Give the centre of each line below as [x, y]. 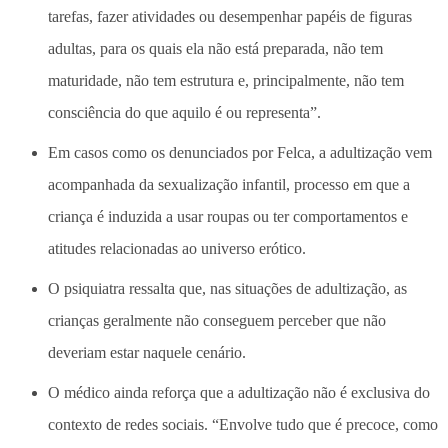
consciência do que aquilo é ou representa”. [184, 113]
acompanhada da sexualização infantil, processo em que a [229, 185]
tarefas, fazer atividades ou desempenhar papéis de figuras [230, 17]
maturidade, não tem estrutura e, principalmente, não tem [226, 81]
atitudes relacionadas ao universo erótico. [177, 249]
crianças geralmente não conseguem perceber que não [217, 321]
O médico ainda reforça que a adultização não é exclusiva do [239, 393]
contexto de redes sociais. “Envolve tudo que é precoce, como [243, 425]
